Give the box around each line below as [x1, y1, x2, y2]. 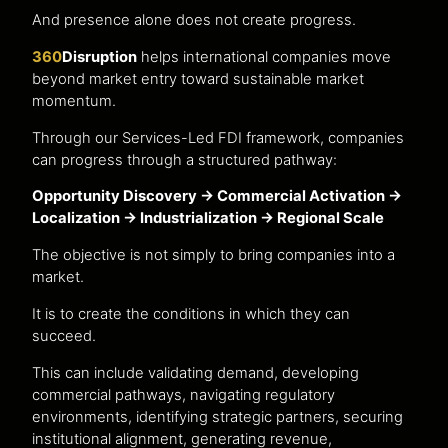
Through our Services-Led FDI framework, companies [32, 128, 404, 147]
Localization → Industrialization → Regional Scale [32, 209, 384, 228]
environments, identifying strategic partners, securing [32, 407, 403, 426]
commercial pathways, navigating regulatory [32, 385, 335, 404]
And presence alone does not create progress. [32, 10, 356, 29]
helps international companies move [137, 47, 391, 66]
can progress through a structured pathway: [32, 150, 337, 169]
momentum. [32, 91, 116, 110]
